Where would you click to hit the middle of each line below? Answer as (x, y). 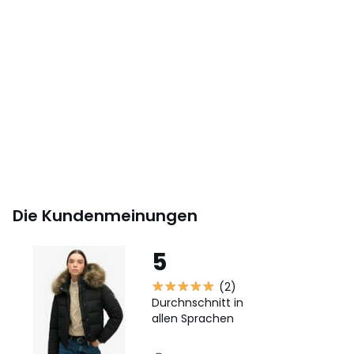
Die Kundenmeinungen (105, 216)
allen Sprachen (193, 319)
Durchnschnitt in (198, 303)
